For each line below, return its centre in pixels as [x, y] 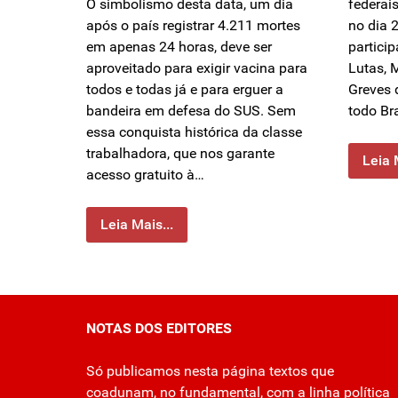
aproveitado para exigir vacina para [197, 68]
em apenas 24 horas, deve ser [179, 47]
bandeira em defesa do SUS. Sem [191, 111]
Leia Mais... [137, 225]
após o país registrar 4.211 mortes [193, 26]
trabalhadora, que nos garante [180, 154]
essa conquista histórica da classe [194, 132]
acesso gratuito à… [145, 175]
